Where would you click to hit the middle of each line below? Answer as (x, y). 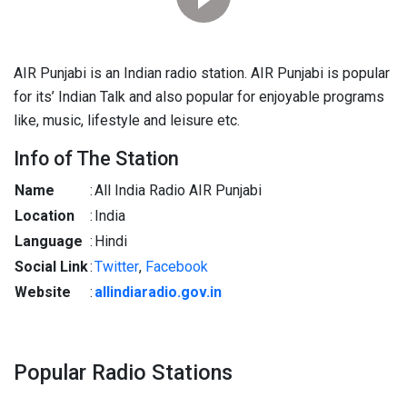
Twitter (117, 267)
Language (49, 241)
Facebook (177, 267)
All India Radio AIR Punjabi (178, 190)
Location (45, 216)
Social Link (51, 267)
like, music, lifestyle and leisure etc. (127, 120)
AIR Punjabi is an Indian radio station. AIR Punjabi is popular (202, 73)
